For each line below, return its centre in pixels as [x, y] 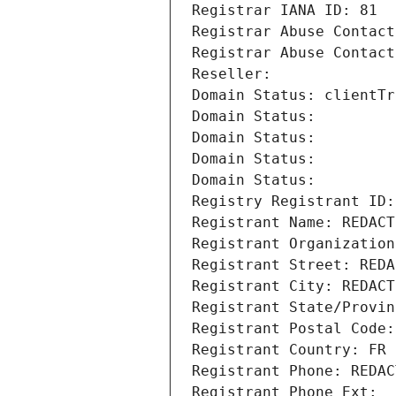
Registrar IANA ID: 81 [285, 11]
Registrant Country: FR [289, 350]
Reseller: [236, 74]
